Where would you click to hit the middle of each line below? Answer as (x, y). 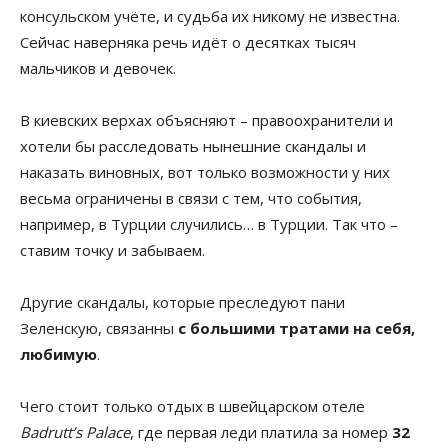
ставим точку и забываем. (112, 249)
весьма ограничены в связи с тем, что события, (191, 197)
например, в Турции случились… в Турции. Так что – (209, 223)
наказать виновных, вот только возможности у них (205, 171)
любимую (58, 353)
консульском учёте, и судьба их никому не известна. (210, 15)
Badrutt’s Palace (75, 431)
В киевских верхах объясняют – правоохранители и (206, 119)
